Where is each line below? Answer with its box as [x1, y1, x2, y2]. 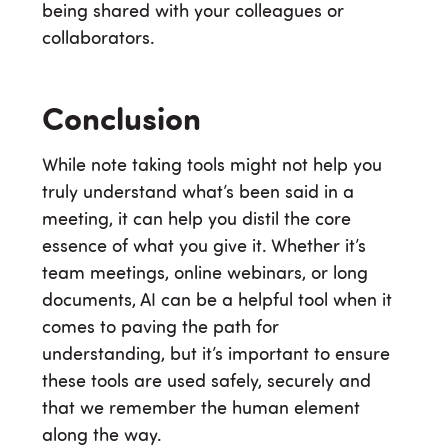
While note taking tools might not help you [42, 156, 382, 175]
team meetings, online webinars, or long [42, 264, 368, 283]
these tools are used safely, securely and [42, 372, 371, 391]
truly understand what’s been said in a [42, 183, 354, 202]
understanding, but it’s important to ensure [42, 345, 390, 364]
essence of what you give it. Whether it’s [42, 237, 366, 256]
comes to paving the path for [42, 318, 279, 337]
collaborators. [42, 30, 160, 49]
